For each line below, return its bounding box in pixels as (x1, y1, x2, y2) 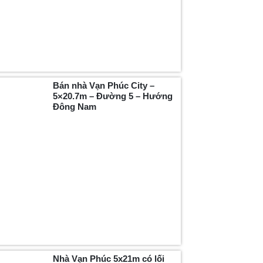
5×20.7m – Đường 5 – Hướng (53, 90, 173, 101)
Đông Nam (53, 101, 97, 112)
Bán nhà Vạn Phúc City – (53, 80, 155, 90)
